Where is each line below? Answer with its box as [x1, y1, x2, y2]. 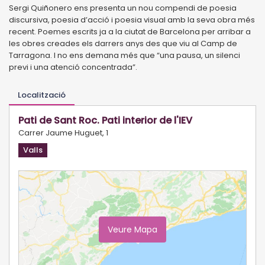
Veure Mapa [108, 223, 157, 235]
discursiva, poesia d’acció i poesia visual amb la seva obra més [9, 14, 255, 25]
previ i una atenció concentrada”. [9, 61, 137, 73]
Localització [18, 89, 66, 101]
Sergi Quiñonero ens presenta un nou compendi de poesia [9, 2, 237, 14]
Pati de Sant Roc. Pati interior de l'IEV [18, 113, 192, 127]
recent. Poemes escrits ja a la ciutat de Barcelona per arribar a [9, 25, 251, 37]
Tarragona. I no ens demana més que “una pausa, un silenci [9, 49, 240, 61]
